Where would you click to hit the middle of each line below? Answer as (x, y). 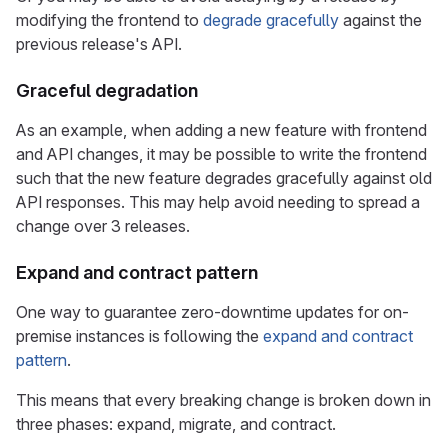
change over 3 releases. (103, 226)
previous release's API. (99, 44)
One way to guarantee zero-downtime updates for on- (212, 312)
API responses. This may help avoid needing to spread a (218, 202)
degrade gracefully (271, 20)
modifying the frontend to (109, 20)
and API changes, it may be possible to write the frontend (221, 154)
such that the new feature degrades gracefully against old (224, 178)
